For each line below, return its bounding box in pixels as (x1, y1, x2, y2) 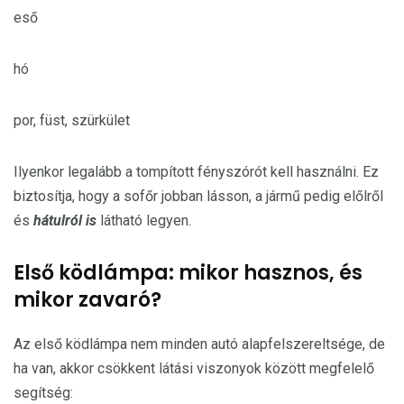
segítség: (14, 384, 73, 401)
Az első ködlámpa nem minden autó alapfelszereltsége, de (14, 335, 385, 353)
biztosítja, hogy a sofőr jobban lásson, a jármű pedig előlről (14, 188, 383, 205)
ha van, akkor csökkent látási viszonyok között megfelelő (14, 360, 374, 377)
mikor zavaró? (14, 286, 161, 314)
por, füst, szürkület (14, 112, 130, 129)
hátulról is (33, 212, 100, 229)
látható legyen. (100, 212, 191, 229)
